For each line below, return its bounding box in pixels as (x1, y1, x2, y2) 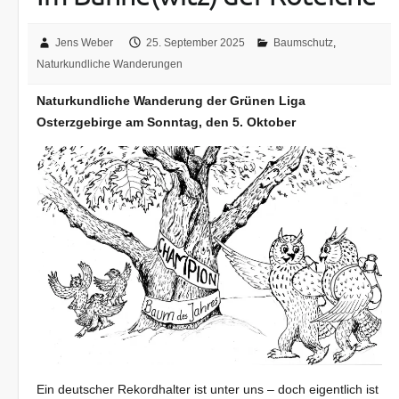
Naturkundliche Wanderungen (37, 58, 183, 71)
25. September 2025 (146, 37, 246, 50)
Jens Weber (55, 37, 114, 50)
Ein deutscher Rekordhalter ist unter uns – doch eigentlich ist (37, 381, 379, 396)
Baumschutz (273, 37, 334, 50)
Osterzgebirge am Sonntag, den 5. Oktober (37, 115, 297, 130)
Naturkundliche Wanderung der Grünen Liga (37, 94, 306, 109)
